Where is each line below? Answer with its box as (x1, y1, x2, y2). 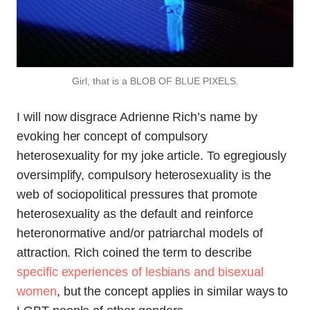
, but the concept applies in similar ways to (56, 284, 289, 299)
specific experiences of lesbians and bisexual (17, 265, 264, 280)
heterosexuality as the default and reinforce (17, 207, 253, 221)
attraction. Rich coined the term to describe (17, 246, 252, 260)
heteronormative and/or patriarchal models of (17, 226, 263, 241)
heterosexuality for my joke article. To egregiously (17, 149, 287, 163)
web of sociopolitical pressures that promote (17, 188, 257, 202)
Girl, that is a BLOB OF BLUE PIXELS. (71, 75, 239, 87)
